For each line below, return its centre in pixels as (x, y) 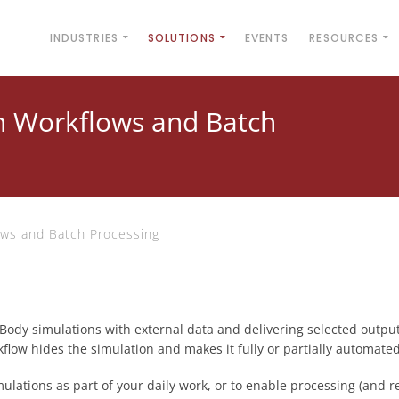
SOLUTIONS (181, 38)
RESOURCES (344, 38)
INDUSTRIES (84, 38)
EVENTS (267, 38)
